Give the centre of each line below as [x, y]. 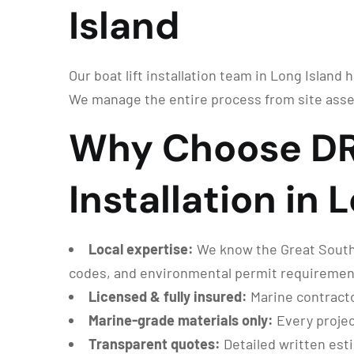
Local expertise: [141, 249]
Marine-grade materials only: [181, 320]
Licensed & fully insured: [168, 297]
